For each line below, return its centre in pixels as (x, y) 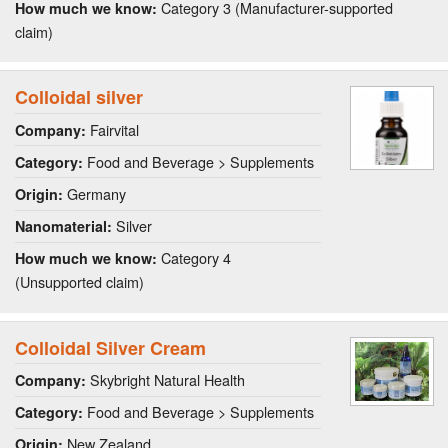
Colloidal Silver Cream (110, 347)
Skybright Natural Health (165, 379)
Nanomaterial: (63, 226)
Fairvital (112, 129)
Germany (94, 193)
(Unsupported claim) (79, 282)
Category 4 (194, 258)
